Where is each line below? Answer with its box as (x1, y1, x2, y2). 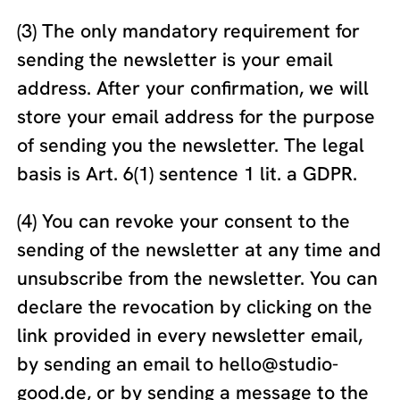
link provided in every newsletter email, (17, 322, 363, 349)
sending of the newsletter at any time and (17, 237, 382, 263)
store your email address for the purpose (17, 103, 376, 129)
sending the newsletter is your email (17, 46, 334, 72)
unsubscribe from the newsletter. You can (17, 265, 379, 292)
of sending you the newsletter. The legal (17, 131, 365, 158)
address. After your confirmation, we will (17, 74, 370, 101)
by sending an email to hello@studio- (17, 351, 339, 378)
